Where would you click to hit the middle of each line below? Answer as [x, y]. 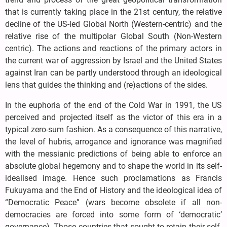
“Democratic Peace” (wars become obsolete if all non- [113, 203]
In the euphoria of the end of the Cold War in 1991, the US [113, 105]
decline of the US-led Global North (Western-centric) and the [113, 24]
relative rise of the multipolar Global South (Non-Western [113, 36]
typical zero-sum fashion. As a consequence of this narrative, [113, 130]
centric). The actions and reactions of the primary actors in [113, 49]
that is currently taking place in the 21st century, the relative [113, 12]
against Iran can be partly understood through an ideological [113, 73]
